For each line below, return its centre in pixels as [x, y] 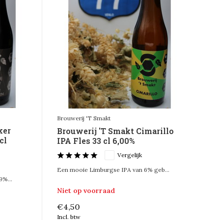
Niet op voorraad [86, 190]
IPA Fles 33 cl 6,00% [96, 141]
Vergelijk [129, 155]
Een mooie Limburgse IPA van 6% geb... [113, 170]
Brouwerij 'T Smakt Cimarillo [115, 131]
